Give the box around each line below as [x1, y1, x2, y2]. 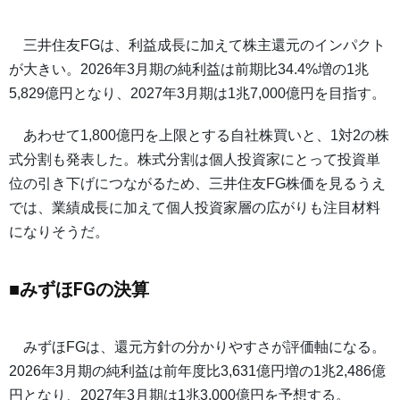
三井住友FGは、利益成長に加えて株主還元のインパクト [9, 37, 386, 54]
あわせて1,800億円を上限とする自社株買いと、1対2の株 [9, 128, 389, 144]
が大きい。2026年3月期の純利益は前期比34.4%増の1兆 [9, 62, 369, 78]
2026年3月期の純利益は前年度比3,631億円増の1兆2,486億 [9, 363, 386, 379]
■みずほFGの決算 [9, 279, 149, 301]
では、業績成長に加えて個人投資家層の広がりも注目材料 [9, 200, 380, 216]
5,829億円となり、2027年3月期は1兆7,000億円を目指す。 [9, 86, 386, 102]
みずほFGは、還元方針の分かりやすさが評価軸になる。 [9, 339, 386, 355]
